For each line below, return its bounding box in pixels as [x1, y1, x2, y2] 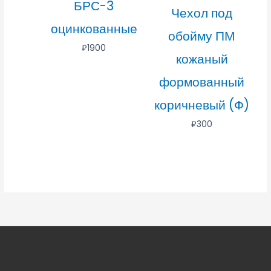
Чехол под [171, 4, 233, 22]
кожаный [175, 50, 228, 68]
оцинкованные [50, 20, 137, 38]
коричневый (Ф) [154, 96, 250, 114]
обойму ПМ [168, 27, 236, 45]
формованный [159, 73, 245, 91]
